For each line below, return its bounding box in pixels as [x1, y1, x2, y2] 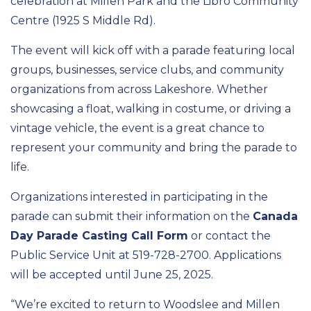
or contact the [188, 229, 271, 242]
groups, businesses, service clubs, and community [10, 63, 284, 76]
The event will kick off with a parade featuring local [10, 44, 295, 57]
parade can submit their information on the [10, 210, 253, 223]
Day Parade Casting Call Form [10, 229, 188, 242]
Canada [253, 210, 298, 223]
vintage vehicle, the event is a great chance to [10, 121, 264, 135]
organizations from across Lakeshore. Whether [10, 83, 268, 96]
